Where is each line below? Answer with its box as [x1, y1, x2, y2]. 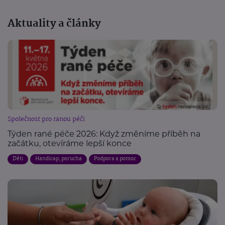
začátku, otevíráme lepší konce [8, 139, 132, 149]
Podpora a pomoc [94, 155, 136, 164]
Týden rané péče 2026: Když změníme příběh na [8, 129, 200, 139]
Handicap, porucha [35, 155, 82, 164]
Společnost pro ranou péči [8, 114, 85, 125]
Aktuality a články [8, 15, 101, 33]
